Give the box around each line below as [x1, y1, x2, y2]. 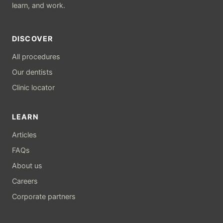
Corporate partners [12, 192, 76, 201]
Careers [12, 177, 38, 185]
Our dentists [12, 68, 53, 76]
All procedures [12, 52, 60, 61]
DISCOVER [12, 34, 53, 43]
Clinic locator [12, 83, 55, 92]
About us [12, 161, 42, 170]
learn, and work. [12, 1, 65, 9]
